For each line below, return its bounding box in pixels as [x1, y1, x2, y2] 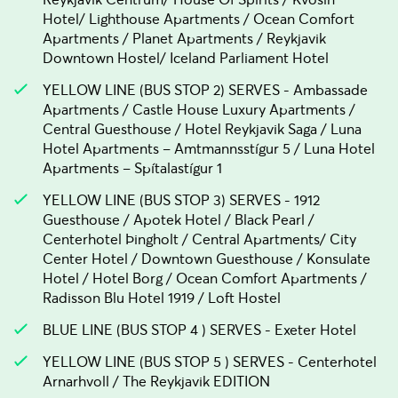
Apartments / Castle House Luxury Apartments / [43, 100, 355, 118]
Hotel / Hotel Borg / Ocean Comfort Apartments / [43, 269, 367, 287]
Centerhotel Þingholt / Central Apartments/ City [43, 230, 356, 248]
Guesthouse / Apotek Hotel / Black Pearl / [43, 211, 314, 228]
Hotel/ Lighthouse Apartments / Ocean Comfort [43, 10, 354, 28]
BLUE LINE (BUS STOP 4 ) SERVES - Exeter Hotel [43, 321, 356, 338]
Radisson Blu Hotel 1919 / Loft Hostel [43, 289, 281, 306]
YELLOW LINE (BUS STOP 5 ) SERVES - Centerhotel [43, 353, 377, 370]
